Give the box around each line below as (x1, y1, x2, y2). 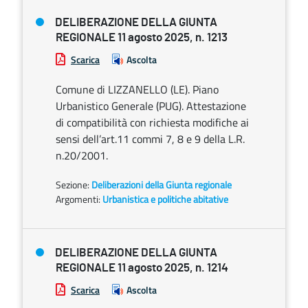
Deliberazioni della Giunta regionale (91, 177, 232, 192)
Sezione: (56, 177, 91, 192)
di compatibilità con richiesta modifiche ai (56, 114, 249, 131)
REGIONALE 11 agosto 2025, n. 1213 (56, 32, 228, 43)
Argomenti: (56, 192, 100, 206)
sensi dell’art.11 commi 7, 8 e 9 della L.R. (56, 131, 245, 147)
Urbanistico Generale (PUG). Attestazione (56, 98, 246, 114)
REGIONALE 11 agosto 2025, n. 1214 (56, 262, 228, 274)
